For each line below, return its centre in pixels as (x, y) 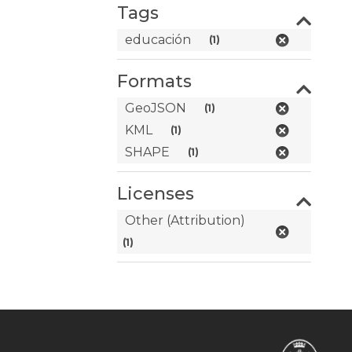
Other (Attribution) (185, 220)
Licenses (156, 194)
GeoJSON (156, 108)
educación (158, 40)
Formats (155, 81)
